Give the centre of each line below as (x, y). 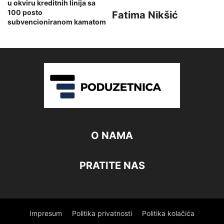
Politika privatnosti (102, 213)
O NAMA (112, 136)
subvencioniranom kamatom (57, 22)
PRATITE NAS (112, 166)
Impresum (46, 213)
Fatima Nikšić (145, 15)
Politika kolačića (168, 213)
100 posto (25, 12)
